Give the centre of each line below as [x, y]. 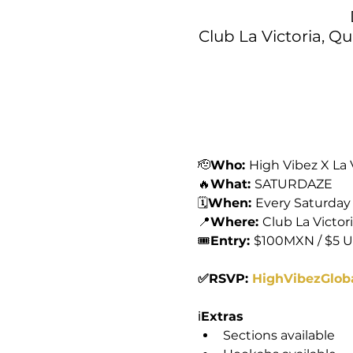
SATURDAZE [293, 184]
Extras [222, 316]
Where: [236, 221]
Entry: [232, 240]
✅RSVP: [225, 278]
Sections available [279, 335]
